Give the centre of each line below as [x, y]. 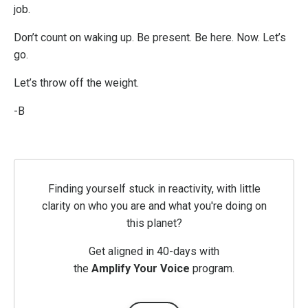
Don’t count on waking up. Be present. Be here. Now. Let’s [150, 37]
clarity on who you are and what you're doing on [154, 206]
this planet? [154, 223]
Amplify [111, 268]
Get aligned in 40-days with [154, 251]
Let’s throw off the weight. [76, 82]
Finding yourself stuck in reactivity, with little [154, 188]
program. [212, 268]
